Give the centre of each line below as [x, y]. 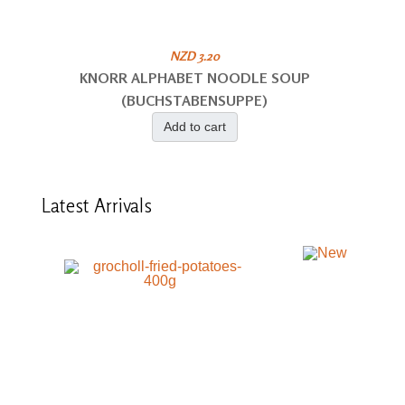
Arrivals [123, 205]
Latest [68, 205]
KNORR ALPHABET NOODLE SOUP [194, 77]
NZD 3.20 [194, 55]
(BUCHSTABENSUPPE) [195, 100]
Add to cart [194, 126]
